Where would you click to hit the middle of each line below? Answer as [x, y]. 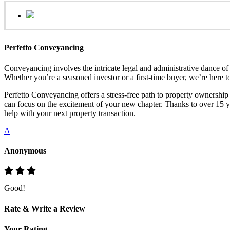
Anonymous [25, 150]
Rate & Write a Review [45, 209]
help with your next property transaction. [70, 113]
